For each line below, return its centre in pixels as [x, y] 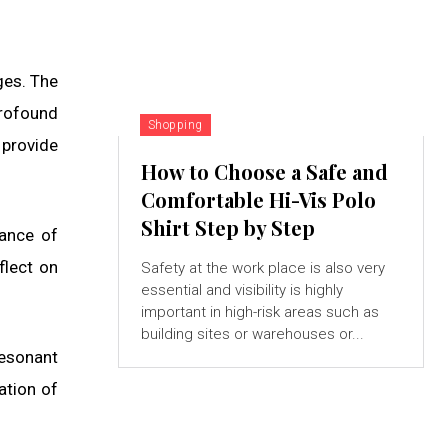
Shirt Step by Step [227, 228]
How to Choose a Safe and [264, 172]
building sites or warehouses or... [252, 334]
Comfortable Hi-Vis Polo [258, 200]
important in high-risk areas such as [259, 312]
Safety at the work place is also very [262, 268]
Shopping [175, 125]
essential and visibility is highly [241, 290]
